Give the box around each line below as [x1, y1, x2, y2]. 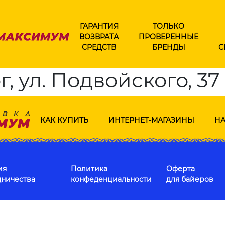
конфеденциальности [71, 175, 152, 184]
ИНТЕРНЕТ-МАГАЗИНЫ [108, 115, 194, 125]
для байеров [166, 175, 213, 184]
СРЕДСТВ [82, 42, 116, 52]
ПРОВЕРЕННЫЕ [139, 32, 198, 41]
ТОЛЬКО [153, 21, 184, 31]
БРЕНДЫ [152, 42, 185, 52]
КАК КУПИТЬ [40, 115, 88, 125]
